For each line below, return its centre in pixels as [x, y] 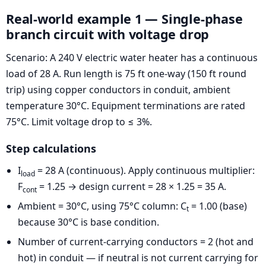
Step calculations [51, 149]
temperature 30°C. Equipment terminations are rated [126, 106]
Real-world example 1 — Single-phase [124, 18]
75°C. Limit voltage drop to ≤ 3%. [79, 122]
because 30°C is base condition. [88, 222]
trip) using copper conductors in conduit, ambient [118, 90]
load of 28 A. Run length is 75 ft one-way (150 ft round [126, 74]
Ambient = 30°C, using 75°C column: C [102, 206]
